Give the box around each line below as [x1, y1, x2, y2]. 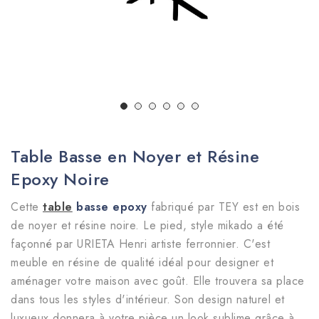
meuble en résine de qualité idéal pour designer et [11, 254, 273, 271]
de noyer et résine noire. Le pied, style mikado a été [11, 217, 284, 234]
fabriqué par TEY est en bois [147, 199, 300, 216]
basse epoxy [72, 199, 147, 216]
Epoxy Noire [11, 167, 110, 192]
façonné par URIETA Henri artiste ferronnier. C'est [11, 236, 270, 253]
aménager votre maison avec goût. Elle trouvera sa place [11, 273, 305, 290]
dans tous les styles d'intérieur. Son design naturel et [11, 291, 285, 308]
